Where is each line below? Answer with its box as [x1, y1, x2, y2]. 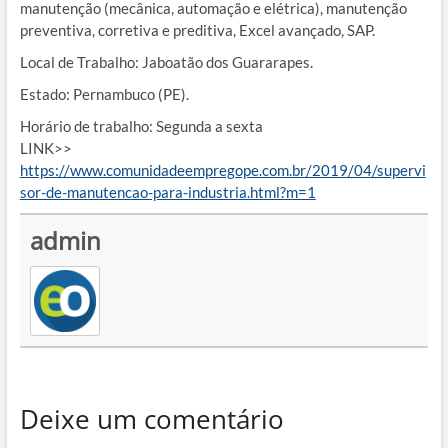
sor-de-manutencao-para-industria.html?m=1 [19, 183, 316, 202]
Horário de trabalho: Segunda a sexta [19, 117, 263, 136]
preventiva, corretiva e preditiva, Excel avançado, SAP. [19, 21, 375, 40]
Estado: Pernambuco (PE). [19, 85, 189, 104]
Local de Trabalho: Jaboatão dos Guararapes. [19, 53, 313, 72]
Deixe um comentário [19, 400, 284, 437]
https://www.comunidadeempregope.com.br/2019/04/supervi [19, 161, 426, 180]
